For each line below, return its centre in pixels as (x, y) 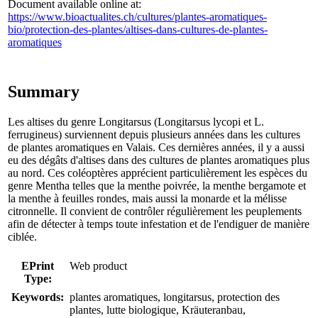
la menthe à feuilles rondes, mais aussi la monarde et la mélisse (147, 198)
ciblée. (22, 236)
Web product (98, 265)
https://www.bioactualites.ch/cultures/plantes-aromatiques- (137, 16)
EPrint (38, 265)
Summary (44, 91)
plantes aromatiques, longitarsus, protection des (175, 297)
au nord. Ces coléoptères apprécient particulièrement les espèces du (158, 172)
